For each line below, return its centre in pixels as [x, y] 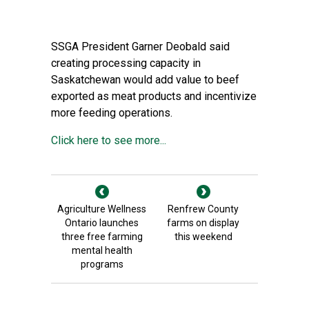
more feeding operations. [112, 113]
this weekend [203, 237]
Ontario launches [102, 223]
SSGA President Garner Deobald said [140, 47]
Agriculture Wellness [102, 209]
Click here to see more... [109, 140]
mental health [102, 250]
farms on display [203, 223]
